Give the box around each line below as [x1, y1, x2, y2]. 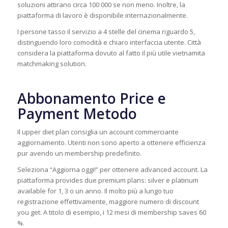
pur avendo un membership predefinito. [17, 148, 141, 158]
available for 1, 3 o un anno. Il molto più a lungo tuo [17, 186, 174, 195]
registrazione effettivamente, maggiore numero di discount [17, 196, 199, 206]
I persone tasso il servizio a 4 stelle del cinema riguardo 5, [17, 26, 195, 36]
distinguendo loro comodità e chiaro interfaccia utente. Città [17, 37, 201, 47]
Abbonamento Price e [17, 88, 166, 108]
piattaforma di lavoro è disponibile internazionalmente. [17, 10, 188, 20]
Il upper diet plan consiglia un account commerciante [17, 127, 179, 136]
